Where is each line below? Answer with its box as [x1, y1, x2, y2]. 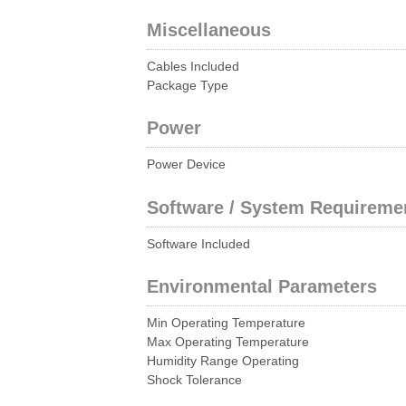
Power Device [147, 158, 226, 172]
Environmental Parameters [147, 276, 377, 297]
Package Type [147, 78, 228, 92]
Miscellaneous [147, 19, 271, 40]
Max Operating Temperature [147, 335, 309, 350]
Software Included [147, 237, 250, 251]
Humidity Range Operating [147, 354, 299, 369]
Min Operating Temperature [147, 316, 305, 331]
